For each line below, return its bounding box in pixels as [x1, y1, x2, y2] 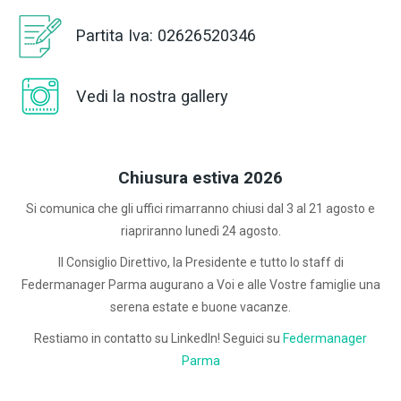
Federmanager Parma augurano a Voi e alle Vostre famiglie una [21, 277, 380, 292]
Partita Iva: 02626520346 [76, 26, 256, 45]
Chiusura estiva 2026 [118, 167, 283, 188]
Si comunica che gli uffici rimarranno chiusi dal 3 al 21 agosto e [26, 201, 375, 216]
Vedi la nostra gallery [76, 87, 228, 106]
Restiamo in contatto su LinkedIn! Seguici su [34, 331, 283, 346]
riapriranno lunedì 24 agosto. [120, 224, 281, 238]
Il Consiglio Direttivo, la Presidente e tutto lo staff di [57, 255, 344, 269]
